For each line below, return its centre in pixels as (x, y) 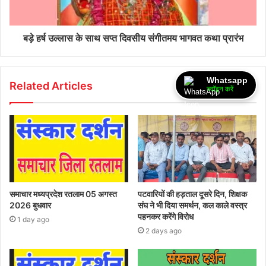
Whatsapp (227, 80)
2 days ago (164, 230)
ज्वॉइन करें (220, 89)
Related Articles (51, 86)
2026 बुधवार (30, 205)
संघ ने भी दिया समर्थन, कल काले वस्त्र (192, 205)
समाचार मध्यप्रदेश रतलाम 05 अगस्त (63, 194)
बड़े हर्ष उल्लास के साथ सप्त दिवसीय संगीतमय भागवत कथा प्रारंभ (133, 38)
